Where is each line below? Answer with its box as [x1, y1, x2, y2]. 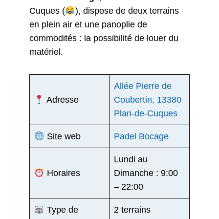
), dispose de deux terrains [75, 6, 179, 16]
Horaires [44, 168, 80, 178]
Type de [44, 205, 78, 215]
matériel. [29, 47, 63, 57]
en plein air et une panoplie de [29, 20, 147, 29]
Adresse [44, 95, 79, 105]
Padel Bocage [114, 131, 169, 142]
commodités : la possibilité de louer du [29, 33, 178, 43]
